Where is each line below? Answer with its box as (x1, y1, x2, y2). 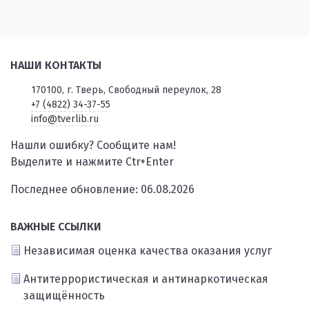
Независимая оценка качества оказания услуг (23, 244, 272, 258)
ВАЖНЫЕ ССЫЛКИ (10, 220, 101, 234)
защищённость (23, 289, 105, 303)
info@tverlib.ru (30, 113, 99, 126)
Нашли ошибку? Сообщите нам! (10, 139, 176, 152)
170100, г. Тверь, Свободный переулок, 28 (30, 84, 221, 97)
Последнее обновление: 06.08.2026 (10, 183, 195, 197)
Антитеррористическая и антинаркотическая (23, 272, 268, 286)
